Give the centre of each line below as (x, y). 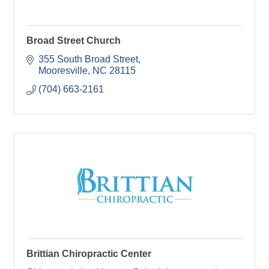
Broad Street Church (74, 40)
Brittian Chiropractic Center (89, 253)
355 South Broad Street (88, 59)
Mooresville (63, 70)
